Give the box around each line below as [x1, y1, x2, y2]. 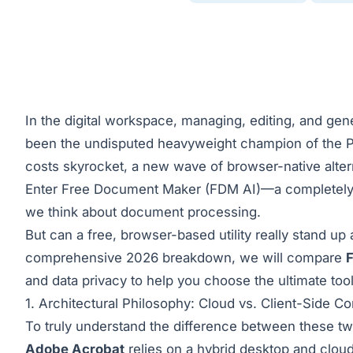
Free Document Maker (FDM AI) [61, 181, 261, 198]
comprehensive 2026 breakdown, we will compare [25, 250, 346, 266]
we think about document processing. [25, 204, 261, 221]
